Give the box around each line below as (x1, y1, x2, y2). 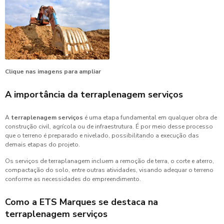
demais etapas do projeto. (5, 140, 80, 148)
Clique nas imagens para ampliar (5, 67, 101, 75)
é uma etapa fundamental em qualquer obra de (83, 113, 217, 121)
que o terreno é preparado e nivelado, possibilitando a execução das (5, 131, 199, 139)
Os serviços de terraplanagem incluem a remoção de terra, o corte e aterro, (5, 157, 214, 165)
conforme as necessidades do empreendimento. (5, 175, 141, 183)
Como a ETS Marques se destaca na (5, 196, 158, 208)
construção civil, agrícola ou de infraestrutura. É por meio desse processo (5, 122, 213, 130)
